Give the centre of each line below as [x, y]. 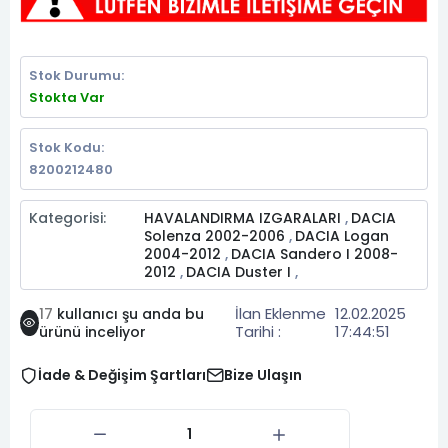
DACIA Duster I [240, 272]
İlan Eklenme [281, 313]
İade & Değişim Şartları [122, 374]
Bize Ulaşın [263, 374]
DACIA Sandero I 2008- [314, 254]
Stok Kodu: [66, 147]
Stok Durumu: [76, 75]
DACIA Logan [342, 236]
